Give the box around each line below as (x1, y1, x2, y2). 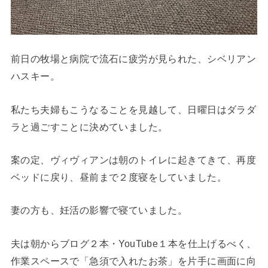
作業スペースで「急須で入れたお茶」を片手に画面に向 (10, 255, 257, 266)
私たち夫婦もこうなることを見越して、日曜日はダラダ (10, 103, 257, 115)
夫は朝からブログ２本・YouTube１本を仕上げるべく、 (10, 237, 257, 249)
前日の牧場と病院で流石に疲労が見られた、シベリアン (10, 53, 257, 65)
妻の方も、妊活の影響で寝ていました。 (10, 205, 188, 216)
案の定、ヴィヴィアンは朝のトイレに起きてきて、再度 (10, 154, 257, 165)
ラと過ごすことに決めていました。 (10, 121, 168, 132)
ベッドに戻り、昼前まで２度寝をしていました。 (10, 171, 227, 182)
